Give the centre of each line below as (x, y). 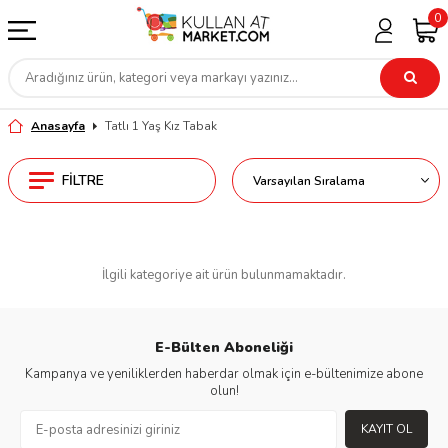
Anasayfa (58, 126)
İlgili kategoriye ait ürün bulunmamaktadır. (224, 275)
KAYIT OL (386, 429)
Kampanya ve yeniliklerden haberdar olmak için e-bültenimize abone (224, 374)
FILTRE (83, 180)
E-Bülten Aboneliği (224, 347)
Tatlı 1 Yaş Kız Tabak (161, 126)
